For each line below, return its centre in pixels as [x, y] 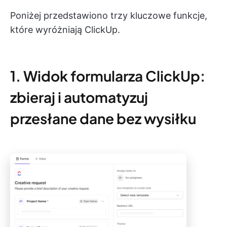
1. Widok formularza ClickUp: [108, 76]
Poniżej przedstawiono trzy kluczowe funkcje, [109, 16]
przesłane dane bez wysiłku [103, 119]
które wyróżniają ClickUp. [65, 30]
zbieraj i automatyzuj [79, 97]
